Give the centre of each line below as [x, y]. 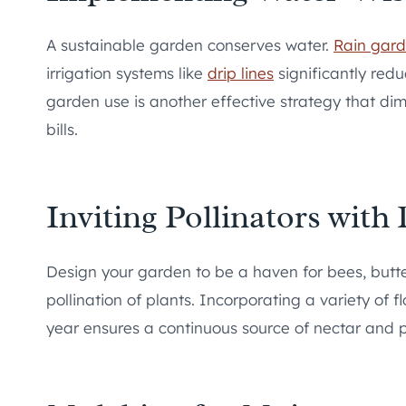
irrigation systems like [127, 72]
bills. [62, 129]
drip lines [241, 72]
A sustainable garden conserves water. [190, 44]
